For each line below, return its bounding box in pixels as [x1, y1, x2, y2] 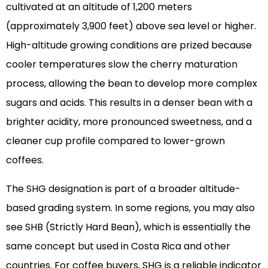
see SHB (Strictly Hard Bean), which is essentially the [6, 220, 251, 234]
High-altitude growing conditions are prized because [6, 38, 252, 53]
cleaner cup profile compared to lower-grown [6, 134, 225, 148]
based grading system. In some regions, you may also [6, 201, 255, 215]
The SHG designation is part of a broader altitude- [6, 182, 240, 196]
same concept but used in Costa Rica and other [6, 239, 230, 254]
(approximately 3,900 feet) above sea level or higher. [6, 19, 256, 33]
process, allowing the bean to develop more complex [6, 77, 257, 91]
